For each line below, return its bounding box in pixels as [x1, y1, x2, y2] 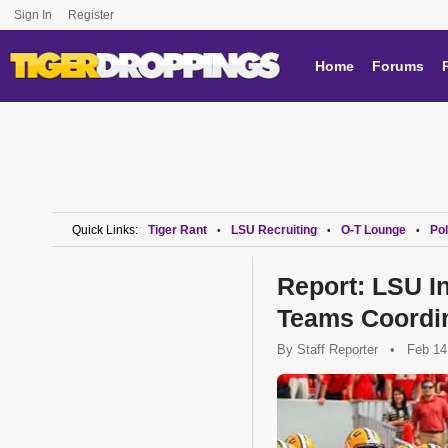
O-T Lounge [341, 223, 406, 237]
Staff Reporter [297, 342, 378, 357]
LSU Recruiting [231, 223, 317, 237]
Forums [372, 58, 424, 74]
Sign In [14, 8, 52, 22]
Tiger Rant [148, 223, 207, 237]
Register [68, 8, 117, 22]
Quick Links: [72, 223, 138, 237]
